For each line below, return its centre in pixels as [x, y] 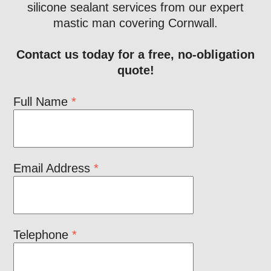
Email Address [54, 168]
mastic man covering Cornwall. [135, 23]
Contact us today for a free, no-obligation [135, 54]
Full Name [43, 101]
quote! [135, 70]
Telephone [43, 234]
